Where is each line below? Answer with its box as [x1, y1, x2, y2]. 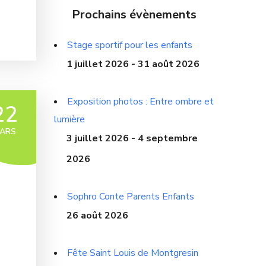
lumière [54, 112, 85, 126]
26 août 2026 [66, 208, 128, 222]
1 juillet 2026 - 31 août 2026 [66, 57, 199, 71]
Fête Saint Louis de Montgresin [67, 246, 198, 259]
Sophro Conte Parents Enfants [67, 189, 194, 203]
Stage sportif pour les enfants [67, 38, 192, 52]
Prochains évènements [72, 6, 197, 23]
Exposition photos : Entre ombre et [67, 94, 214, 108]
